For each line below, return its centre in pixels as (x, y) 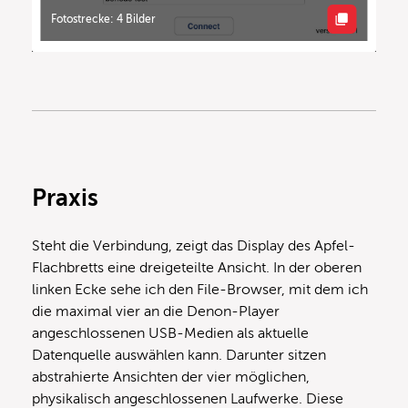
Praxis (65, 198)
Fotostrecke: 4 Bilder (104, 19)
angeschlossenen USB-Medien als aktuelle (170, 333)
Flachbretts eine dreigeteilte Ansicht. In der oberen (197, 267)
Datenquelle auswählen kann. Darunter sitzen (179, 355)
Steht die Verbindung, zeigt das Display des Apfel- (194, 245)
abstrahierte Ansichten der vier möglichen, (171, 377)
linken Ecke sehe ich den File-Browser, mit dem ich (200, 289)
